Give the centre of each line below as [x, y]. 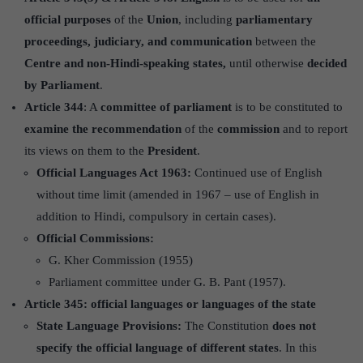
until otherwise [267, 63]
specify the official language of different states [158, 347]
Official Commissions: [95, 238]
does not [294, 325]
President [172, 150]
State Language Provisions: [109, 325]
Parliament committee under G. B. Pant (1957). [167, 282]
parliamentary [274, 19]
